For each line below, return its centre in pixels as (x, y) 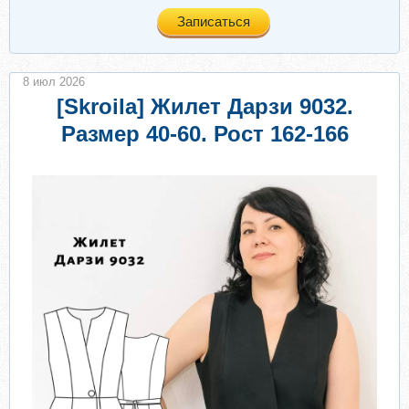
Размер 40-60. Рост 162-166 (204, 134)
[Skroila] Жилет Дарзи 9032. (204, 106)
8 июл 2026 (54, 82)
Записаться (214, 21)
